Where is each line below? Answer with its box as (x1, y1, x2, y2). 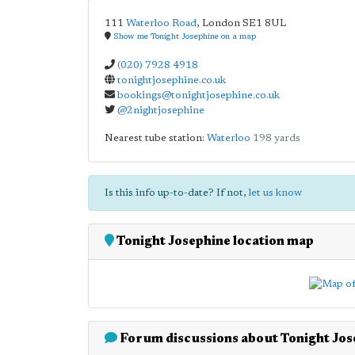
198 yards (253, 133, 300, 143)
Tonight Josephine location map (114, 235, 314, 248)
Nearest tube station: (105, 133, 207, 143)
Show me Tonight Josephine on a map (113, 32, 256, 41)
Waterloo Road (126, 18, 197, 29)
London (202, 18, 240, 29)
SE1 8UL (242, 18, 286, 29)
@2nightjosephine (117, 105, 204, 116)
